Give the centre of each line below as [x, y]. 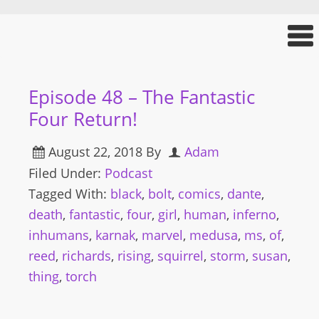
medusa [214, 235]
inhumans [59, 235]
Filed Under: [67, 173]
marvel [162, 235]
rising [134, 256]
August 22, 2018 [95, 152]
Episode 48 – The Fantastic [142, 97]
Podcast [129, 173]
